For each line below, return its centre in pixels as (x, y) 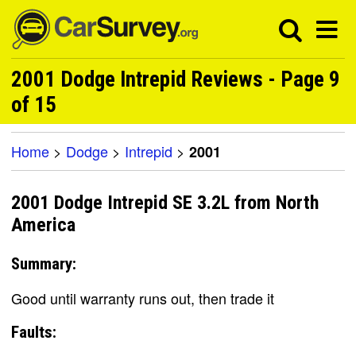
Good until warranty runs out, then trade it (143, 298)
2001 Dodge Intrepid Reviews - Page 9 (176, 79)
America (43, 225)
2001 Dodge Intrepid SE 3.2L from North (165, 203)
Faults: (34, 332)
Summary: (44, 263)
